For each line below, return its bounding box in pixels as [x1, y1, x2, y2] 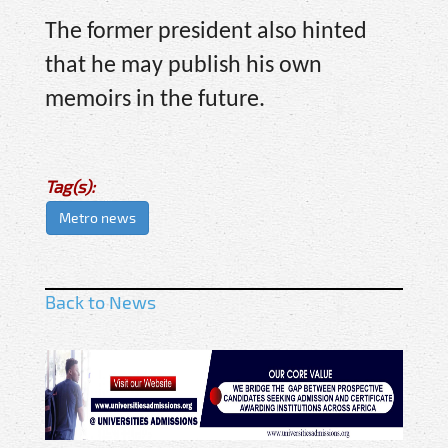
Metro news [59, 209, 136, 227]
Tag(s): [45, 176, 95, 197]
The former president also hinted [45, 19, 367, 44]
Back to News [45, 291, 156, 314]
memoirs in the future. [45, 87, 265, 112]
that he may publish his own [45, 53, 322, 78]
